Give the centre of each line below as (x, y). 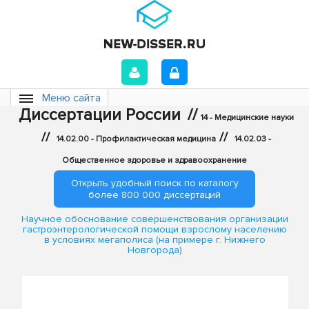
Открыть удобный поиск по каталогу (154, 183)
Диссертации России (100, 115)
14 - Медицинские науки (247, 118)
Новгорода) (154, 250)
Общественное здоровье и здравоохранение (154, 160)
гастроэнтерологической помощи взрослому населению (154, 230)
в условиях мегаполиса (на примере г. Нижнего (154, 240)
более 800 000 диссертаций (154, 195)
